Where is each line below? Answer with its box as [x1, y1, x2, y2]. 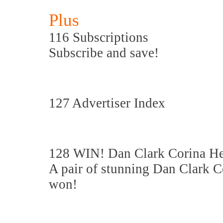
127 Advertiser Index [49, 96, 165, 111]
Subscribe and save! [49, 45, 159, 60]
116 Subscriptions [49, 30, 152, 45]
